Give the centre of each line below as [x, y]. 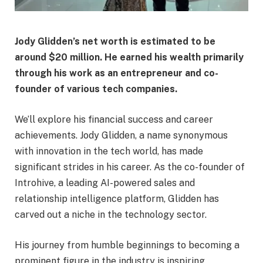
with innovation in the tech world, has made [109, 151]
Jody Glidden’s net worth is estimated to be [115, 42]
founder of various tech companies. [96, 89]
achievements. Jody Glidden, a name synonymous [121, 135]
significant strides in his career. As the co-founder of [130, 167]
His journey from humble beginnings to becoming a [127, 245]
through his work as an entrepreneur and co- [117, 73]
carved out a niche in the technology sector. [111, 214]
